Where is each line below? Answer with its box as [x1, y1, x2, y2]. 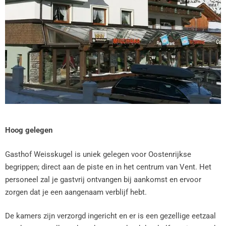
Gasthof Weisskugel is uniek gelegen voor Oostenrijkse [5, 149, 191, 159]
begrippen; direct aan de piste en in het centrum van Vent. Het [5, 162, 211, 172]
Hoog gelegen [5, 126, 52, 135]
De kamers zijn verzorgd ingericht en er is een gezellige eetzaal [5, 211, 216, 220]
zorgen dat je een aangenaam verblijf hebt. [5, 187, 147, 197]
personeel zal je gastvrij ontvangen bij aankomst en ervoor [5, 175, 201, 184]
